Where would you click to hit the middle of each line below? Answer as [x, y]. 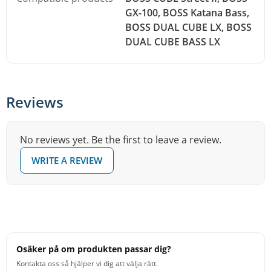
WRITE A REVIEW [67, 160]
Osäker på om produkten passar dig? [94, 249]
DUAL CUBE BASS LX [173, 42]
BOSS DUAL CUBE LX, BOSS [188, 28]
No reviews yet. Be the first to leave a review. [121, 140]
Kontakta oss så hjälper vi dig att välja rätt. [87, 264]
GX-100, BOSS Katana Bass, [187, 13]
